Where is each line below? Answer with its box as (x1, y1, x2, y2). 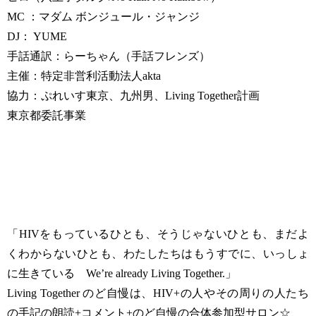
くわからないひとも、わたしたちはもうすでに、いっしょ (7, 248, 309, 260)
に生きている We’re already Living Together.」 (7, 267, 236, 279)
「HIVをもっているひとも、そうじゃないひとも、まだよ (7, 228, 309, 240)
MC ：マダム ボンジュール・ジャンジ (7, 11, 200, 23)
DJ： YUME (7, 30, 67, 42)
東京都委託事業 (7, 109, 86, 121)
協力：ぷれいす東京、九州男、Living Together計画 (7, 90, 260, 102)
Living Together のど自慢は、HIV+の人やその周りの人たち (7, 287, 309, 299)
